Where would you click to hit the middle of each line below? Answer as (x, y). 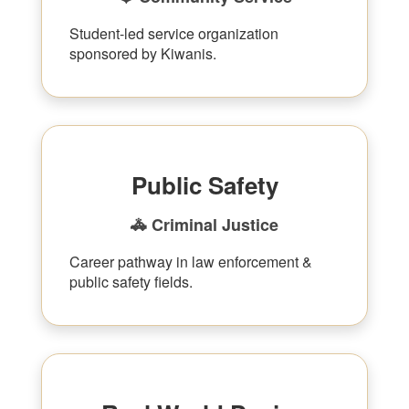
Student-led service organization (174, 33)
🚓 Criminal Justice (204, 225)
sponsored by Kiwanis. (143, 53)
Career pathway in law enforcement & (191, 262)
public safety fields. (131, 282)
